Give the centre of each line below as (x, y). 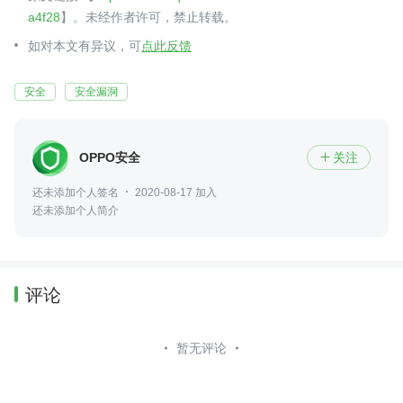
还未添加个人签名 (76, 192)
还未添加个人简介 (76, 210)
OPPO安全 (110, 157)
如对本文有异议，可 (85, 45)
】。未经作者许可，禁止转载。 (148, 17)
